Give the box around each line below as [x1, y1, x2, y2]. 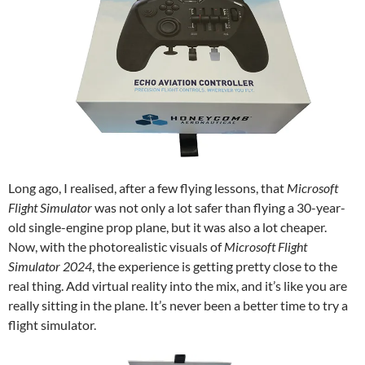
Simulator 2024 [8, 258, 92, 275]
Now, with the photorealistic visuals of [8, 239, 224, 255]
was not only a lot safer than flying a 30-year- [92, 200, 345, 216]
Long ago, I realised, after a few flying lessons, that [8, 180, 287, 196]
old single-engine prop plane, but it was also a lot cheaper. [8, 219, 327, 235]
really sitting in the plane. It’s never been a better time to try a [8, 297, 348, 314]
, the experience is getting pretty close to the [92, 258, 337, 275]
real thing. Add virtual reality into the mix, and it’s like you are [8, 278, 347, 294]
